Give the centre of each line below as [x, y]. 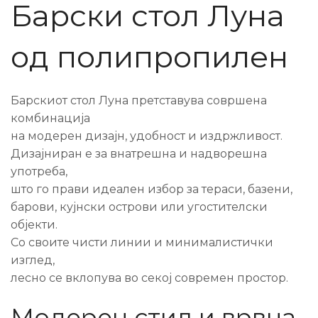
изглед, [33, 260]
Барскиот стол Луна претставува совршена [139, 100]
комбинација [50, 118]
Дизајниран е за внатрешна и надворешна [139, 154]
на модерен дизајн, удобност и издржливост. [147, 136]
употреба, [39, 171]
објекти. [34, 225]
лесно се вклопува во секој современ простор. [149, 278]
